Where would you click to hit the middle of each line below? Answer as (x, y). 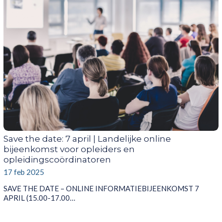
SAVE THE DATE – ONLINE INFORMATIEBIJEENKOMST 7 (101, 188)
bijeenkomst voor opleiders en (69, 149)
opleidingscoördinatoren (57, 159)
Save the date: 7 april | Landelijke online (87, 139)
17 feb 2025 (24, 172)
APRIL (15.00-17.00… (39, 197)
